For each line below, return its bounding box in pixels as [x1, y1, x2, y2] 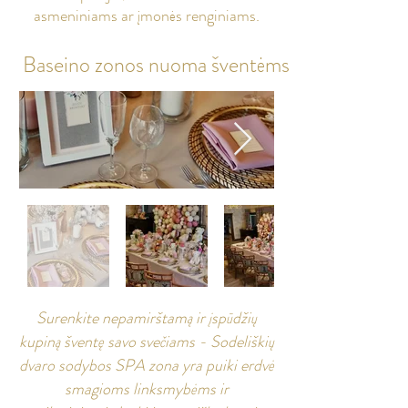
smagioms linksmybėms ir [65, 377, 229, 401]
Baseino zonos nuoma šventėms [22, 49, 290, 80]
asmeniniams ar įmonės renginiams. [34, 4, 260, 27]
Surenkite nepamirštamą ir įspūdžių [36, 306, 257, 330]
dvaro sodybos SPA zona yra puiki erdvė [19, 353, 274, 377]
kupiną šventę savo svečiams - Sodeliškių [19, 330, 274, 353]
